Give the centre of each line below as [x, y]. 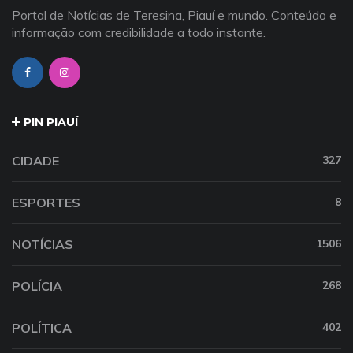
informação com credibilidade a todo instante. [139, 32]
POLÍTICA [42, 327]
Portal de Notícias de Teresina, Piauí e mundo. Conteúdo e [174, 15]
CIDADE [35, 160]
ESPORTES [46, 202]
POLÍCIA [37, 286]
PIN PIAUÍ [49, 122]
